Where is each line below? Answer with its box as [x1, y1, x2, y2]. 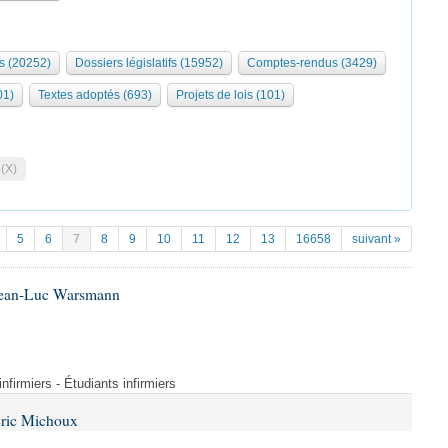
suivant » [352, 232, 401, 246]
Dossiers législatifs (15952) [75, 56, 223, 70]
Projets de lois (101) [176, 88, 285, 102]
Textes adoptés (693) [38, 88, 152, 102]
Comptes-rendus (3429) [247, 56, 377, 70]
